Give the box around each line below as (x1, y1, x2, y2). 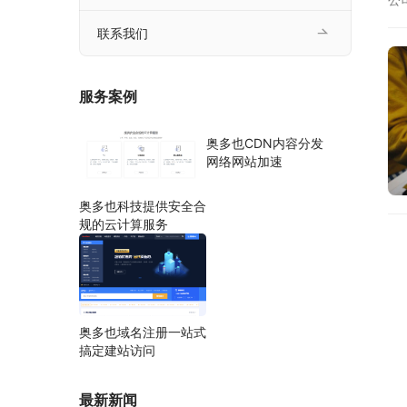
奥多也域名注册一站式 (79, 323, 206, 340)
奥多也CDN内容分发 (206, 135, 323, 152)
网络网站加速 (206, 154, 283, 170)
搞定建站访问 (79, 342, 155, 358)
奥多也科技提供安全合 (79, 198, 206, 214)
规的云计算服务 (79, 216, 168, 233)
